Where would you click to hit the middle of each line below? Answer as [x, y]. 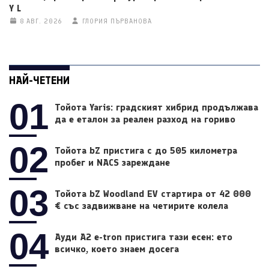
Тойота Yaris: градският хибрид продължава [157, 107]
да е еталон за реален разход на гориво [145, 119]
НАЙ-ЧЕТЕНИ [39, 80]
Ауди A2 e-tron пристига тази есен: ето [144, 237]
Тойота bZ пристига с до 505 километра [146, 150]
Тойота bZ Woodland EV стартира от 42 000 [153, 193]
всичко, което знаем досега [117, 249]
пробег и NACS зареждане [113, 162]
